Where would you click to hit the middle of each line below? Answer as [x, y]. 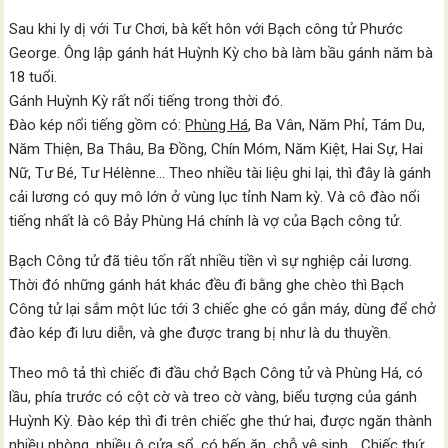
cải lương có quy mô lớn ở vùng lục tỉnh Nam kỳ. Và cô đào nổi [215, 197]
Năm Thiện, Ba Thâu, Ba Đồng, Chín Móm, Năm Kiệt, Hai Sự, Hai [216, 149]
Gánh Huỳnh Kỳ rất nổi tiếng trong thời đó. [146, 101]
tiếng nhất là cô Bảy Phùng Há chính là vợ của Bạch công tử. [208, 221]
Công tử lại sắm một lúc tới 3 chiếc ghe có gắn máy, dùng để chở [223, 309]
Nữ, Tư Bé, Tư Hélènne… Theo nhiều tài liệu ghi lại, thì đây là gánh [220, 173]
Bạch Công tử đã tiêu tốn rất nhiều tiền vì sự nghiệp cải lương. [211, 261]
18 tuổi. [33, 77]
